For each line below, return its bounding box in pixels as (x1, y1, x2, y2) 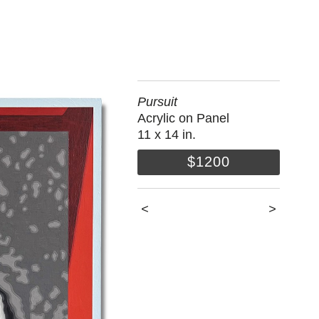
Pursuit (137, 94, 178, 109)
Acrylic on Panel (137, 110, 230, 125)
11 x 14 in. (137, 127, 197, 142)
